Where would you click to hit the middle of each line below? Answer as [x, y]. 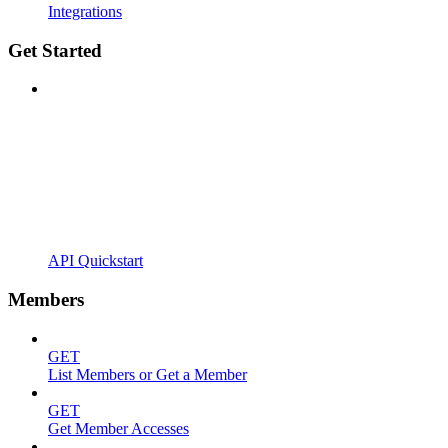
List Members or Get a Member [147, 374]
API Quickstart [95, 261]
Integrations [85, 11]
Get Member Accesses [118, 428]
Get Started [55, 50]
